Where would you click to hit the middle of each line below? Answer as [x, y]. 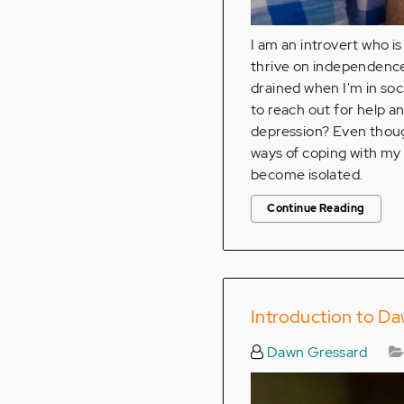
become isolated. [307, 175]
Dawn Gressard [316, 353]
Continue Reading [316, 209]
